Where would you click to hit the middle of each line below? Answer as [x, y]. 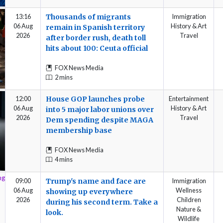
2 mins [64, 77]
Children [189, 199]
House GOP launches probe [95, 99]
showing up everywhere [89, 191]
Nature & [189, 209]
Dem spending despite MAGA [100, 120]
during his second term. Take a [102, 202]
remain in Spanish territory [95, 27]
